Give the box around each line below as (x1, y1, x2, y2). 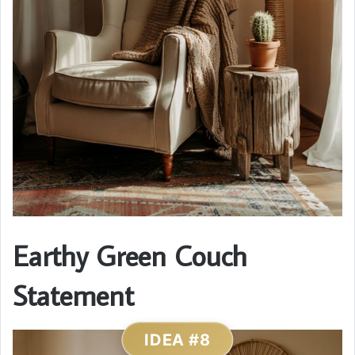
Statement (13, 277, 134, 315)
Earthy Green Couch (13, 237, 247, 275)
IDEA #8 (144, 330, 211, 350)
